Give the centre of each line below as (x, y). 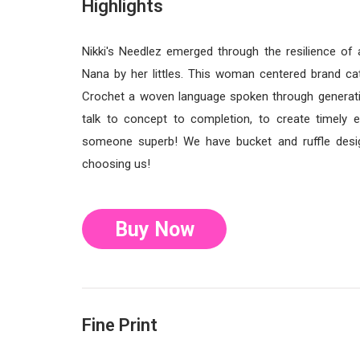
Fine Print (120, 325)
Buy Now (154, 229)
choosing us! (116, 164)
